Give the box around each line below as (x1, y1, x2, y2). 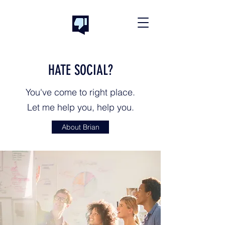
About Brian (61, 123, 99, 131)
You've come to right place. (26, 86, 135, 98)
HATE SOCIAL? (48, 62, 113, 78)
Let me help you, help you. (27, 101, 134, 113)
